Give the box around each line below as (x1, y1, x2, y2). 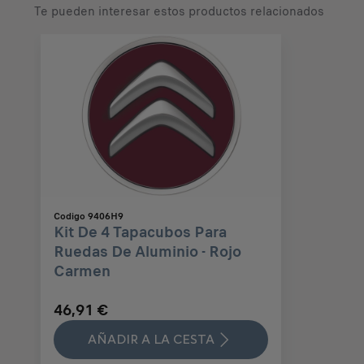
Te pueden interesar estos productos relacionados (34, 2, 324, 20)
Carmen (54, 260, 110, 282)
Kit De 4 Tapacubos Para (54, 221, 227, 243)
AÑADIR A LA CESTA (88, 331, 214, 347)
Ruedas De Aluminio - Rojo (54, 240, 241, 262)
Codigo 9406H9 (54, 210, 123, 223)
